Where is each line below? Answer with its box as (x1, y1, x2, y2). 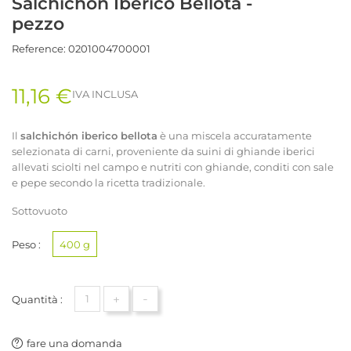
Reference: (12, 42, 66, 55)
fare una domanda (27, 336, 122, 349)
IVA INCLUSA (72, 88, 138, 101)
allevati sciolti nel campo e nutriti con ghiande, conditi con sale (12, 160, 334, 173)
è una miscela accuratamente (157, 128, 312, 142)
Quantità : (12, 292, 63, 306)
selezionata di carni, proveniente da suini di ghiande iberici (12, 144, 315, 157)
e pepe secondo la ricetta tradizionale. (12, 175, 205, 189)
